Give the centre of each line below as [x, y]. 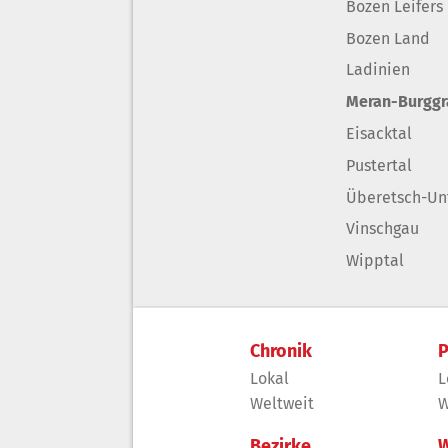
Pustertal [379, 165]
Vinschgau [382, 229]
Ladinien [378, 70]
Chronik [280, 351]
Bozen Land [388, 38]
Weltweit [281, 404]
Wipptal [375, 261]
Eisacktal [379, 134]
